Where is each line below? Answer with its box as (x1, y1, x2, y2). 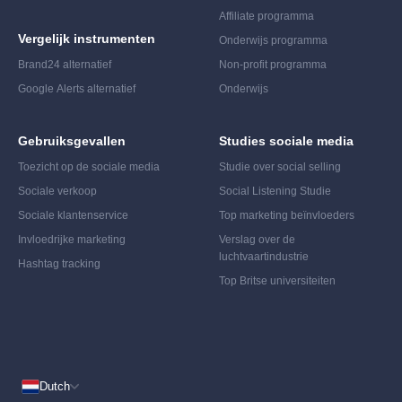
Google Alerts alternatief (18, 82, 135, 95)
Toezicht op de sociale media (18, 160, 160, 173)
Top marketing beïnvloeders (219, 208, 354, 222)
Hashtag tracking (18, 257, 100, 270)
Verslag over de (219, 232, 295, 246)
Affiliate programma (219, 9, 314, 22)
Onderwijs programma (219, 33, 328, 47)
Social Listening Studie (219, 184, 331, 197)
